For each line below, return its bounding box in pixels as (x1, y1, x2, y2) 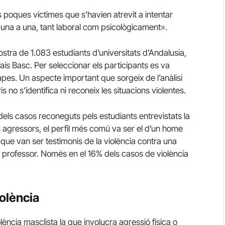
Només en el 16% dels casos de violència (41, 149, 188, 159)
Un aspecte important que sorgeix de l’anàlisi (19, 72, 182, 83)
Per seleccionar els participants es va (34, 60, 170, 70)
